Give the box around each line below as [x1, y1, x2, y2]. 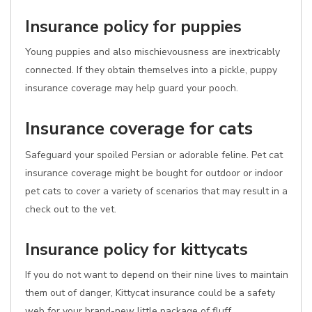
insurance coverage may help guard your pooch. [25, 81, 238, 95]
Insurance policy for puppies [25, 15, 242, 38]
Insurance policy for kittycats [25, 238, 248, 260]
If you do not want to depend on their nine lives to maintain [25, 268, 288, 281]
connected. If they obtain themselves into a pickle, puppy [25, 63, 277, 77]
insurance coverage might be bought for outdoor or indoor [25, 166, 283, 180]
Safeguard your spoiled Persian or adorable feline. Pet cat [25, 148, 283, 162]
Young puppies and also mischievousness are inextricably [25, 45, 280, 58]
